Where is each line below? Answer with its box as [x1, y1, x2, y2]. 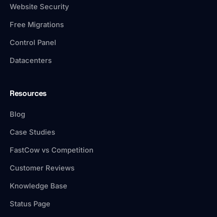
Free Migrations [10, 20, 64, 30]
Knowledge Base [10, 182, 67, 191]
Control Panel [10, 38, 56, 47]
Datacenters [10, 56, 52, 65]
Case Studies [10, 128, 55, 137]
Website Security [10, 2, 69, 12]
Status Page [10, 200, 50, 209]
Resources [10, 88, 47, 99]
